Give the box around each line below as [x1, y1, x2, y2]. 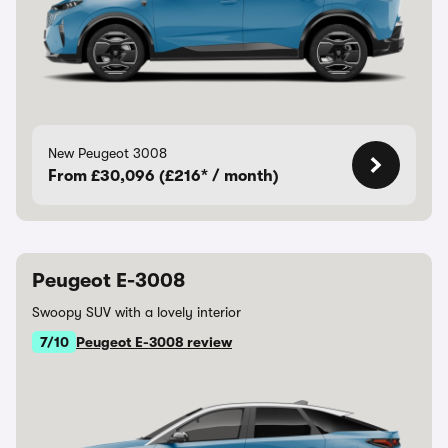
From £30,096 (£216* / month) [48, 167, 279, 185]
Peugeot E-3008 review [76, 334, 232, 350]
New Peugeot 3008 [48, 145, 167, 161]
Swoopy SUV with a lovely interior [32, 304, 241, 320]
